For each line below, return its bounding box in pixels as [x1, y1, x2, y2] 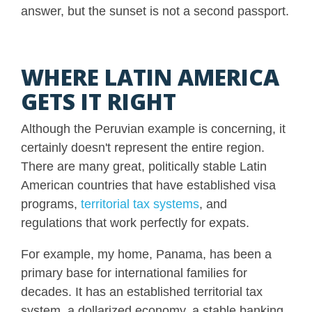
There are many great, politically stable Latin [21, 159, 267, 173]
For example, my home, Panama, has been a [21, 247, 272, 261]
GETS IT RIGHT [21, 86, 176, 116]
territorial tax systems [81, 196, 199, 211]
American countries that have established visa [21, 178, 276, 192]
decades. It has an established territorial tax [21, 284, 263, 299]
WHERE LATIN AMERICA [21, 61, 279, 92]
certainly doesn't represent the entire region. [21, 140, 265, 155]
